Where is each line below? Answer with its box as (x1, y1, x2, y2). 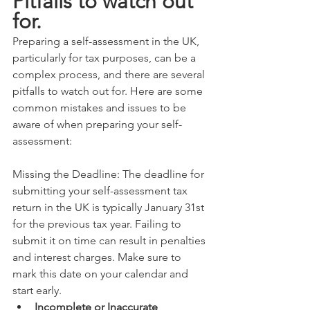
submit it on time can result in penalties (12, 234, 208, 247)
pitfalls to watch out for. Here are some (12, 84, 206, 98)
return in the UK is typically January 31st (12, 201, 207, 214)
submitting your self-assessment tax (12, 184, 190, 197)
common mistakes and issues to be (12, 101, 189, 114)
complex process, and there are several (12, 68, 208, 81)
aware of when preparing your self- (12, 118, 182, 131)
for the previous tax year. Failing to (12, 217, 184, 230)
